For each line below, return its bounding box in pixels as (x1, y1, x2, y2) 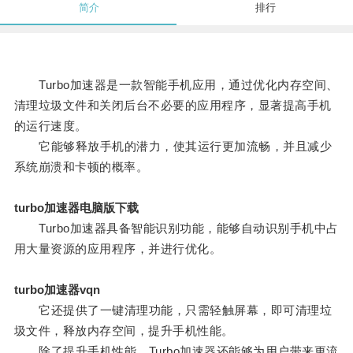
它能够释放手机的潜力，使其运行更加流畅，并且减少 (13, 139, 333, 154)
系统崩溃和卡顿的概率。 (13, 160, 149, 174)
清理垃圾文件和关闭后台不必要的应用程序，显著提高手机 (13, 98, 332, 113)
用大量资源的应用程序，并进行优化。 (13, 242, 222, 256)
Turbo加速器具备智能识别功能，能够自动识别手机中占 (13, 221, 339, 236)
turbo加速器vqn (13, 283, 100, 297)
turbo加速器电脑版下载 (13, 201, 139, 215)
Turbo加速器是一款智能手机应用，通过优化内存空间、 (13, 78, 339, 92)
